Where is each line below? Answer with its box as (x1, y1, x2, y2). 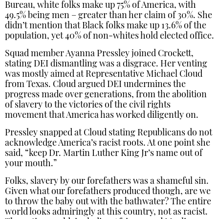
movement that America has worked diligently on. (5, 111, 198, 120)
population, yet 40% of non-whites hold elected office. (5, 32, 214, 41)
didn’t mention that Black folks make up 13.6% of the (5, 22, 206, 31)
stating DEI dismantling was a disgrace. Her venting (5, 60, 207, 69)
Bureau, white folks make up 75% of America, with (5, 1, 196, 10)
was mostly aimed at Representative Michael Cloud (5, 70, 202, 79)
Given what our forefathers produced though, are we (5, 187, 211, 197)
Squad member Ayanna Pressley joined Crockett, (5, 49, 194, 59)
